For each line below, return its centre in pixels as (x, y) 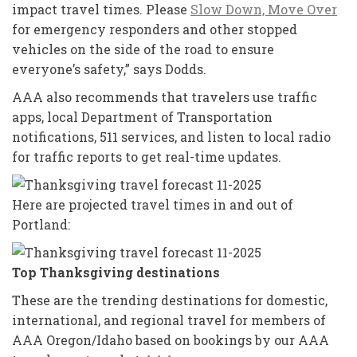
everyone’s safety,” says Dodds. (109, 69)
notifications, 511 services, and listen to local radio (171, 136)
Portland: (41, 224)
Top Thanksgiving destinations (116, 272)
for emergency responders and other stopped (155, 29)
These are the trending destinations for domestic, (170, 300)
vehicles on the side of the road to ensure (143, 49)
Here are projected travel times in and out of (153, 204)
